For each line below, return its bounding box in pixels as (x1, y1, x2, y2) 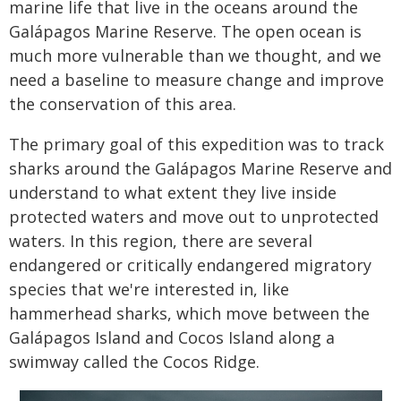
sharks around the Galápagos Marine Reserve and (9, 158, 392, 180)
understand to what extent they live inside (9, 182, 337, 204)
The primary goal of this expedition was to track (9, 133, 384, 156)
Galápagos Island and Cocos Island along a (9, 327, 335, 349)
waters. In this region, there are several (9, 230, 312, 252)
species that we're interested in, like (9, 278, 289, 301)
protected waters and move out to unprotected (9, 206, 379, 228)
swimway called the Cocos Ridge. (9, 351, 260, 373)
